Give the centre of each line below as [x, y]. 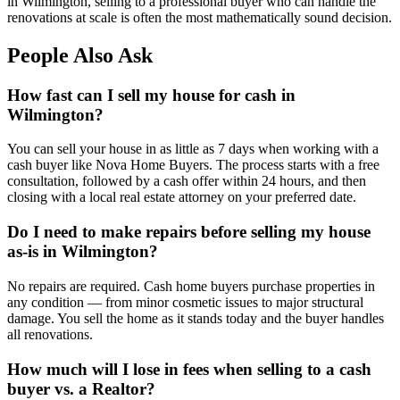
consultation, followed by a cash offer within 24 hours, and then [187, 181]
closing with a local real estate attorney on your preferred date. [182, 197]
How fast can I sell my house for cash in [151, 95]
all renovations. [50, 334]
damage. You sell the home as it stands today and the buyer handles [196, 318]
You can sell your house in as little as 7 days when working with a [193, 149]
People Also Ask [80, 55]
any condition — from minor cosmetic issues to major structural [185, 302]
